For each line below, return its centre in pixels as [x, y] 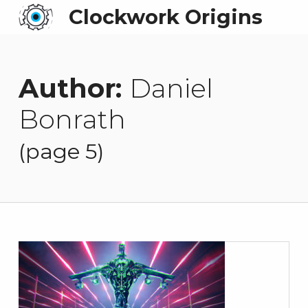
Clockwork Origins [165, 17]
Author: [74, 88]
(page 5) [61, 152]
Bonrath [72, 119]
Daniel [171, 88]
